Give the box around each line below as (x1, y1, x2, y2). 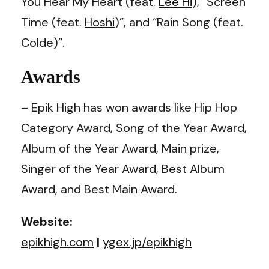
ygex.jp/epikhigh (103, 234, 192, 250)
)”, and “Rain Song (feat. (115, 14, 243, 30)
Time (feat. (21, 14, 85, 30)
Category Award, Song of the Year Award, (21, 119, 247, 136)
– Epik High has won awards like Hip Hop (21, 99, 237, 115)
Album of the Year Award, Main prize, (21, 140, 219, 156)
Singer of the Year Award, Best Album (21, 160, 225, 177)
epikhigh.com (21, 234, 94, 250)
